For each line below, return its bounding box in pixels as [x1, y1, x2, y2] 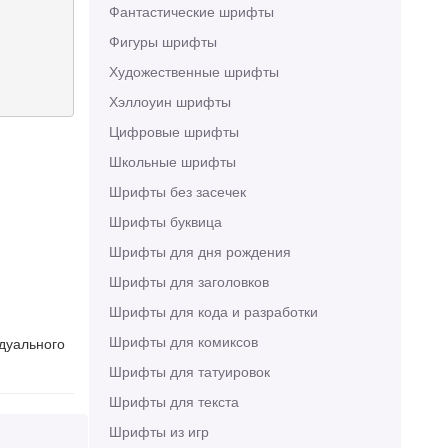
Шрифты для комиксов [108, 331, 258, 351]
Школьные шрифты [108, 151, 236, 171]
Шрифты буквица [108, 211, 222, 231]
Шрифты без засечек [108, 181, 246, 201]
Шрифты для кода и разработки [108, 301, 318, 321]
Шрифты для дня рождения [108, 241, 291, 261]
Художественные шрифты [108, 61, 279, 81]
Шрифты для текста [108, 391, 239, 411]
